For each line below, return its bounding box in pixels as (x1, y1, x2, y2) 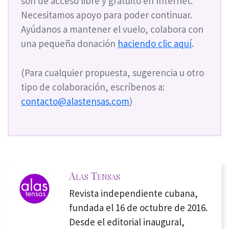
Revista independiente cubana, (68, 187, 198, 200)
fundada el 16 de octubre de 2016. (68, 201, 208, 214)
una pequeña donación (21, 37, 118, 50)
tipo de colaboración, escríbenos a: (21, 80, 165, 93)
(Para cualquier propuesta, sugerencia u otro (21, 66, 204, 79)
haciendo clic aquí (118, 37, 192, 50)
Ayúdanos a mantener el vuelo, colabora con (21, 23, 203, 36)
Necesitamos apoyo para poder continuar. (21, 9, 192, 21)
